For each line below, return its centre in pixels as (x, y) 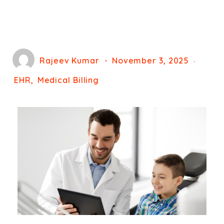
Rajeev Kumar (69, 61)
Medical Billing (68, 80)
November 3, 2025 (150, 61)
